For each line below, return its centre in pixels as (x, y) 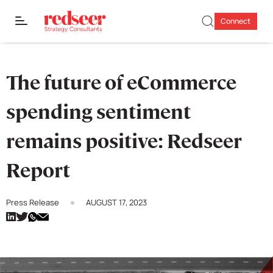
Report (38, 171)
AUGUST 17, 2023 (116, 202)
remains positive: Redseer (124, 141)
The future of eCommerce (121, 83)
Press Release (33, 202)
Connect (236, 21)
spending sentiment (98, 112)
